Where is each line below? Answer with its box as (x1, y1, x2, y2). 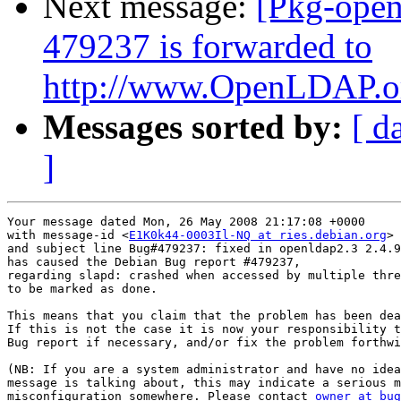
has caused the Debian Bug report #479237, (7, 255, 301, 269)
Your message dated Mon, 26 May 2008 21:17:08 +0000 (7, 215, 365, 229)
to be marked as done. (7, 282, 158, 296)
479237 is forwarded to (43, 27, 372, 66)
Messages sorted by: (43, 107, 343, 147)
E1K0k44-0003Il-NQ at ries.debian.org (129, 228, 387, 243)
